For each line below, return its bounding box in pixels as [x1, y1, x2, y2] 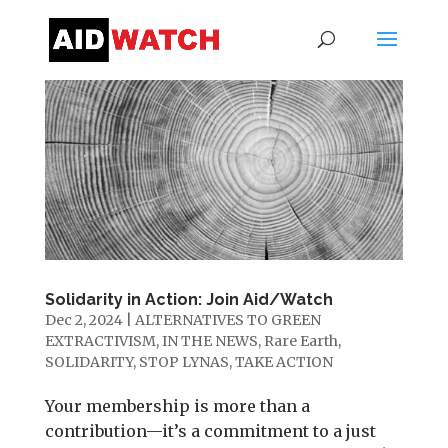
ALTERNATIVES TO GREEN [134, 310, 321, 329]
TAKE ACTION [234, 352, 333, 371]
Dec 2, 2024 [44, 310, 123, 329]
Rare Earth [263, 331, 338, 350]
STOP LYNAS [138, 352, 229, 371]
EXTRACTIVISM [44, 331, 156, 350]
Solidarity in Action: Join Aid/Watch [44, 289, 333, 309]
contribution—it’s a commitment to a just [44, 420, 376, 441]
